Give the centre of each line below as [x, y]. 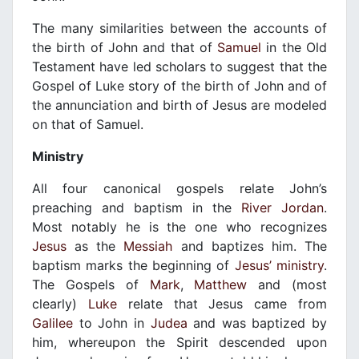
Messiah [148, 246]
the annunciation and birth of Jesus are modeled [179, 105]
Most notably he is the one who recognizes [179, 227]
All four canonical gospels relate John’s [179, 189]
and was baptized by [257, 323]
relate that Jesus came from [222, 304]
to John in [112, 323]
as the [95, 246]
